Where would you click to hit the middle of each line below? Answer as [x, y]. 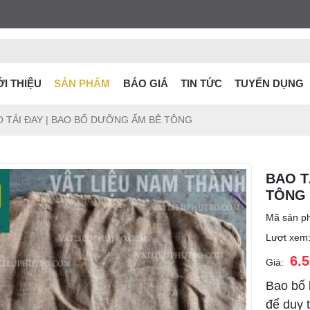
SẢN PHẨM [82, 83]
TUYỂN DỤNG [270, 83]
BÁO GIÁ [145, 83]
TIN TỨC [201, 83]
